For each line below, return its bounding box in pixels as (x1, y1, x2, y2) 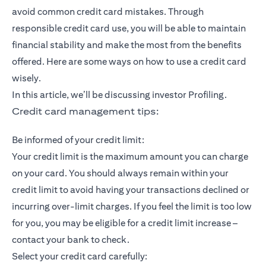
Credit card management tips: (12, 106, 159, 118)
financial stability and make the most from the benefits (12, 39, 242, 51)
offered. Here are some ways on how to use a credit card (12, 56, 246, 68)
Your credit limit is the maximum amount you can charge (12, 151, 248, 163)
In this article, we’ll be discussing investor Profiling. (12, 89, 227, 101)
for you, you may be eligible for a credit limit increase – (12, 217, 237, 229)
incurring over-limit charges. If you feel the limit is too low (12, 201, 252, 213)
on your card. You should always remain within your (12, 167, 229, 179)
